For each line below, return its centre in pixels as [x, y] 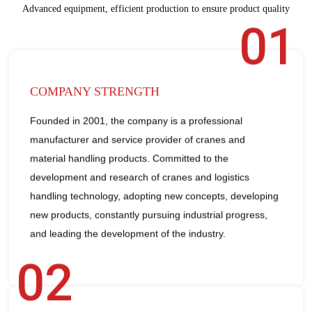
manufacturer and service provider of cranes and [138, 138]
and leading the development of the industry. [128, 232]
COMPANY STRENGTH [95, 89]
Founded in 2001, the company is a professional [136, 119]
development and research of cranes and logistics [140, 175]
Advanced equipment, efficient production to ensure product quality [156, 8]
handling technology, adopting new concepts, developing [155, 194]
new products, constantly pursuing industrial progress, [149, 213]
